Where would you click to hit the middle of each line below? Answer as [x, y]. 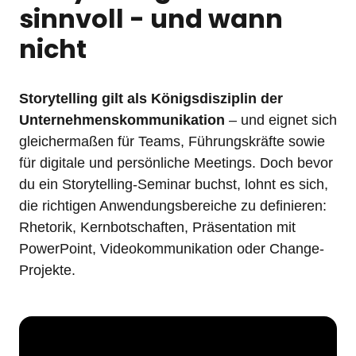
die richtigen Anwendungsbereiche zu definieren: [173, 206]
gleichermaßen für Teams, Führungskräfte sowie [172, 141]
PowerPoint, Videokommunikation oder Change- [172, 249]
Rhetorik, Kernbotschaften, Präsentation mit [157, 227]
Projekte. [49, 270]
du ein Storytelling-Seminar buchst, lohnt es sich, [174, 184]
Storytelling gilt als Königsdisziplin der [151, 99]
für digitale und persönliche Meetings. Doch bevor [176, 163]
